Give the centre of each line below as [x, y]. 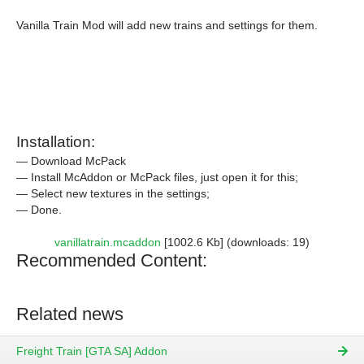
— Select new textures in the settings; [113, 193]
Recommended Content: [112, 260]
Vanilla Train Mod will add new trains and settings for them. [167, 25]
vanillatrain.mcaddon [108, 242]
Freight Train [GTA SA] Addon [92, 351]
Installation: [56, 142]
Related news [70, 314]
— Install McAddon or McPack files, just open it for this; [157, 177]
